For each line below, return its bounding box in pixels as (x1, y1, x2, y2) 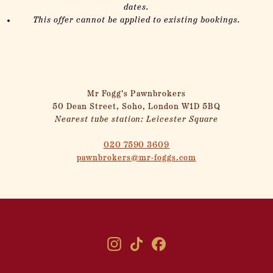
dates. (124, 3, 149, 12)
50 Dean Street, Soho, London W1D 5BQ (52, 102, 221, 112)
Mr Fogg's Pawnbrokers (87, 90, 186, 99)
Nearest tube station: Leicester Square (54, 115, 219, 124)
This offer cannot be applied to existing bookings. (32, 16, 241, 25)
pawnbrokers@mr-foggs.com (77, 154, 196, 163)
